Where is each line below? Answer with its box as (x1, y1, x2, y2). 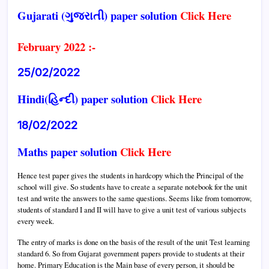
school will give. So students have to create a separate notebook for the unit (17, 181, 247, 192)
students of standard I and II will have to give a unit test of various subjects (17, 204, 246, 215)
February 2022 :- (17, 38, 95, 55)
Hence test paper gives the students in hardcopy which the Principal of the (17, 169, 244, 181)
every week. (17, 215, 54, 226)
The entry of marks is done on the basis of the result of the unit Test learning (17, 236, 250, 247)
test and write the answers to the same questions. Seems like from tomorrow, (17, 192, 252, 204)
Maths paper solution (17, 143, 120, 160)
